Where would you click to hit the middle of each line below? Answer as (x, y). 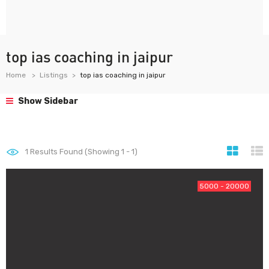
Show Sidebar (47, 101)
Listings (54, 75)
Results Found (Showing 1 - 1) (83, 152)
